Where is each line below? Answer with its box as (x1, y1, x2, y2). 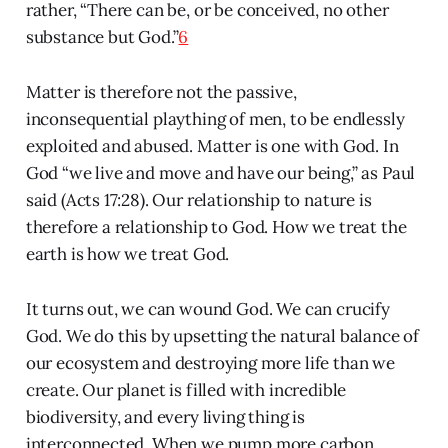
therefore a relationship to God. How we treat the (25, 215, 407, 238)
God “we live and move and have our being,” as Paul (25, 161, 416, 184)
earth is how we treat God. (25, 242, 230, 265)
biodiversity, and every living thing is (25, 405, 306, 428)
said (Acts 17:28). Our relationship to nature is (25, 188, 372, 211)
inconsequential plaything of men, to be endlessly (25, 107, 405, 130)
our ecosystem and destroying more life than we (25, 351, 395, 374)
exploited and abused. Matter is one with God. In (25, 134, 399, 157)
